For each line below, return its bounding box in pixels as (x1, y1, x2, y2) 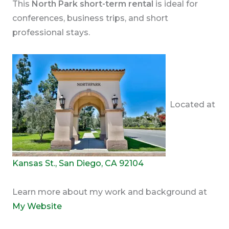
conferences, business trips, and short (12, 13, 168, 24)
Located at (165, 100, 215, 110)
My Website (12, 201, 62, 212)
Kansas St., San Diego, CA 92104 (12, 158, 144, 169)
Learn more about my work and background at (12, 187, 207, 197)
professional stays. (12, 28, 90, 38)
